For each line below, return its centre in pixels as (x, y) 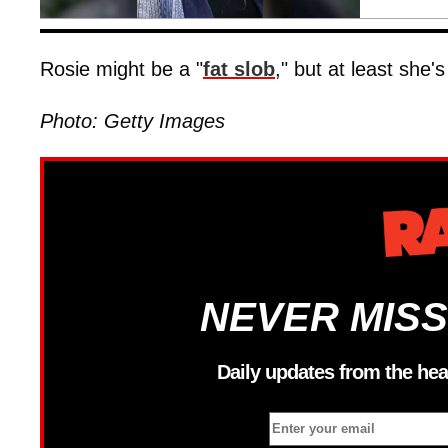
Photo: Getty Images (132, 121)
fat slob (239, 69)
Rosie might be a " (121, 69)
